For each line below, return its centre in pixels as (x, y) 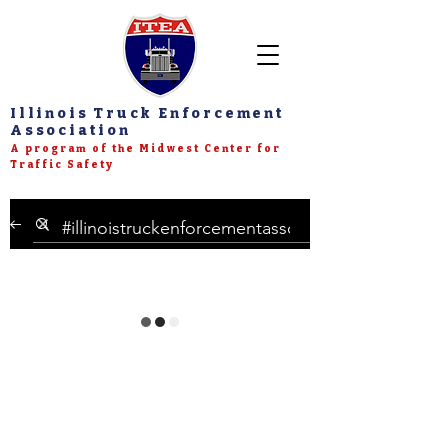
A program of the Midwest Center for (145, 149)
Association (70, 130)
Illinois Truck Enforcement (147, 113)
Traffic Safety (62, 165)
